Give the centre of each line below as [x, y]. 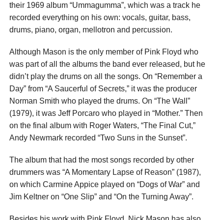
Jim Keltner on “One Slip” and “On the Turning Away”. [101, 196]
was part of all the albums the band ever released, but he [107, 64]
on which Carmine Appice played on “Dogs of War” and [104, 184]
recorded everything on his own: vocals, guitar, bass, [100, 17]
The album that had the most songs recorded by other [101, 160]
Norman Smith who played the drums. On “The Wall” [99, 101]
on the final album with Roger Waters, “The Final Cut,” [102, 125]
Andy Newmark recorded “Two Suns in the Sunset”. [98, 137]
